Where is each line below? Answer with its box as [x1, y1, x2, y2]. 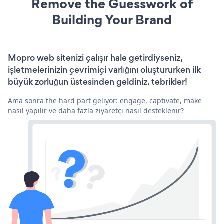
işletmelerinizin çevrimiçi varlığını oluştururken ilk [8, 63, 201, 76]
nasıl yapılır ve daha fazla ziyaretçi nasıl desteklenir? [8, 105, 184, 115]
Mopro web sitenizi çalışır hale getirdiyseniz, [8, 51, 182, 64]
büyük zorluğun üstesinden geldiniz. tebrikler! [8, 75, 187, 88]
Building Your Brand [52, 10, 172, 29]
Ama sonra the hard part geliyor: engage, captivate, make [8, 95, 202, 105]
